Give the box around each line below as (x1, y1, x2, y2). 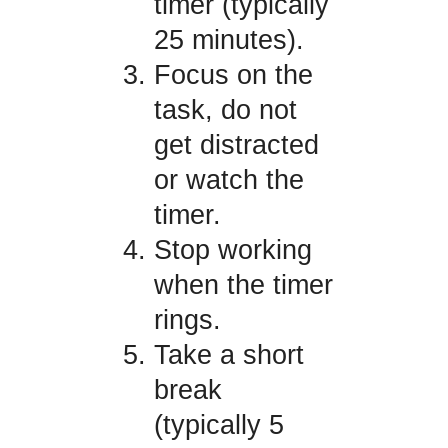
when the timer (153, 270, 333, 301)
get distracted (153, 130, 319, 161)
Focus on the (153, 60, 313, 91)
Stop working (153, 235, 312, 266)
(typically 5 (153, 410, 284, 441)
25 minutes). (153, 25, 304, 56)
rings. (153, 305, 221, 336)
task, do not (153, 95, 297, 126)
